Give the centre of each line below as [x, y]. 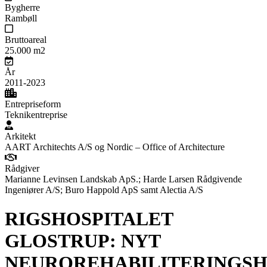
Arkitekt [20, 136]
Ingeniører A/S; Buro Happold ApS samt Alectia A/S [104, 190]
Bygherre [22, 7]
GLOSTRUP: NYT [83, 241]
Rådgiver [22, 168]
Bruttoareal [26, 40]
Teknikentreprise [36, 115]
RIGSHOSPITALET [89, 219]
